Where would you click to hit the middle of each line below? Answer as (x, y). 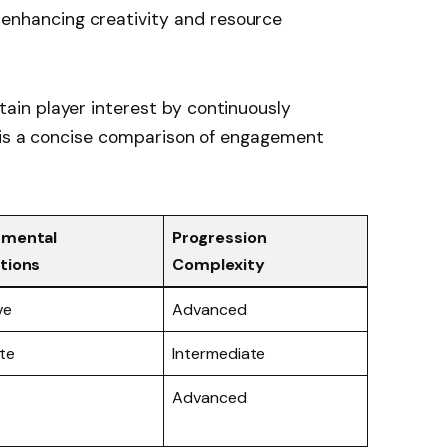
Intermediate (219, 354)
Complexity (218, 265)
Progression (219, 238)
